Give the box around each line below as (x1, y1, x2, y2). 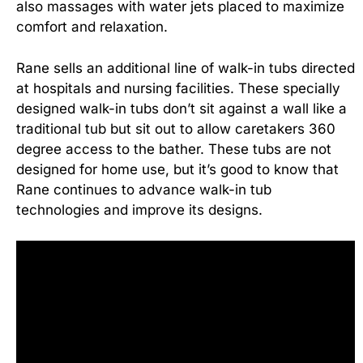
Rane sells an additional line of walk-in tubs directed (16, 59, 355, 76)
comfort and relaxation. (16, 19, 172, 35)
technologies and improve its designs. (16, 201, 263, 218)
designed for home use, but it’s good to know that (16, 160, 339, 177)
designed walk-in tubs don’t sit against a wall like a (16, 100, 347, 117)
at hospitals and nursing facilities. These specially (16, 79, 340, 96)
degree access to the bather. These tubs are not (16, 140, 331, 157)
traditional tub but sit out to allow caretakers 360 (16, 120, 335, 137)
